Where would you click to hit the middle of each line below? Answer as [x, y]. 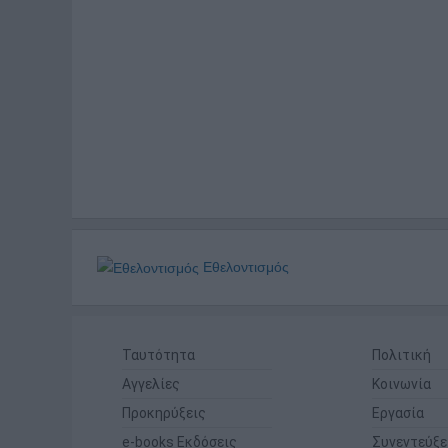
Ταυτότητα [158, 355]
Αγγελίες [151, 384]
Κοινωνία [401, 384]
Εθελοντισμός [244, 266]
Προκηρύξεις [164, 413]
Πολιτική [401, 355]
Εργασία [398, 413]
